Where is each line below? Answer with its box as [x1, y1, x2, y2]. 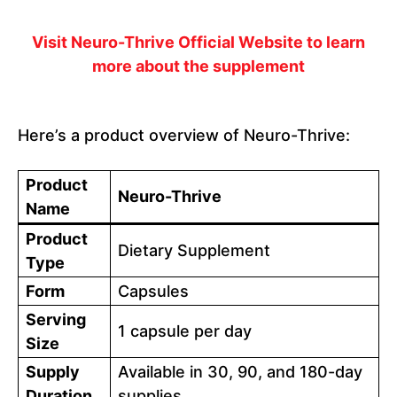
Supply [26, 362, 80, 382]
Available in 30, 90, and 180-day [118, 362, 362, 382]
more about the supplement [92, 57, 305, 76]
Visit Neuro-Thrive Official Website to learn [32, 33, 365, 52]
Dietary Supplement [118, 241, 270, 261]
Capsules [118, 282, 189, 301]
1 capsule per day [118, 322, 252, 341]
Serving [26, 310, 86, 330]
